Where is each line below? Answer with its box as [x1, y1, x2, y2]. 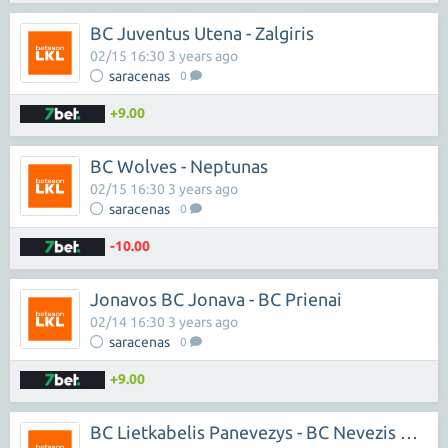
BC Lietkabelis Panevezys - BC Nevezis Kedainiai [400, 422, 418, 442]
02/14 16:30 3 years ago [90, 314, 238, 330]
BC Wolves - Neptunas [90, 156, 268, 176]
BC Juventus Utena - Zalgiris [90, 23, 314, 43]
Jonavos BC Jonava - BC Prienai [90, 289, 342, 309]
